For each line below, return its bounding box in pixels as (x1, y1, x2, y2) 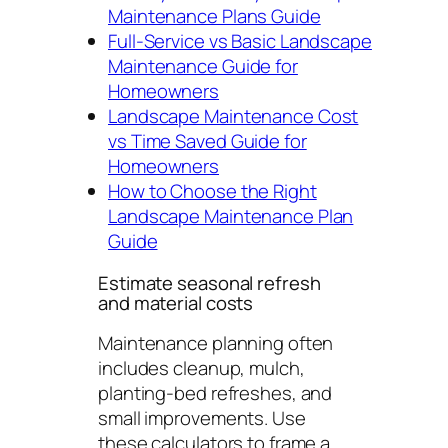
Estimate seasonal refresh (98, 269, 321, 296)
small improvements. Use (98, 405, 306, 432)
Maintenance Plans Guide (108, 3, 321, 30)
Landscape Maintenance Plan (108, 203, 354, 230)
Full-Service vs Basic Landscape (108, 28, 372, 55)
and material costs (98, 289, 254, 316)
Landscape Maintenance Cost (108, 103, 359, 130)
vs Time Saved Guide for (108, 128, 307, 155)
